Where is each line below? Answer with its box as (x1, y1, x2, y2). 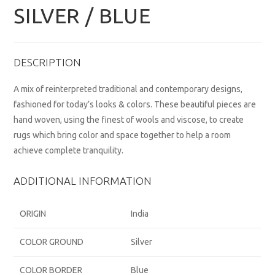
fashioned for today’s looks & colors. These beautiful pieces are (14, 99, 257, 110)
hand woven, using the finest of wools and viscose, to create (14, 115, 244, 125)
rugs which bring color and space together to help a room (14, 130, 231, 141)
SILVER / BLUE (14, 4, 151, 28)
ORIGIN (20, 209, 47, 219)
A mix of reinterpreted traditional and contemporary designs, (14, 84, 243, 95)
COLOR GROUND (20, 237, 84, 247)
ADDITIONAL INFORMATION (14, 175, 152, 187)
